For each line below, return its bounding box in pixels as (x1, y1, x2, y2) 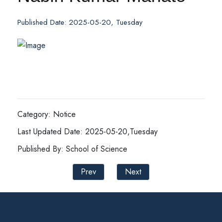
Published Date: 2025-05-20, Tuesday (17, 17, 143, 28)
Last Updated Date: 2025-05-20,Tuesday (17, 126, 158, 137)
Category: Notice (17, 109, 76, 120)
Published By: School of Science (17, 143, 127, 155)
